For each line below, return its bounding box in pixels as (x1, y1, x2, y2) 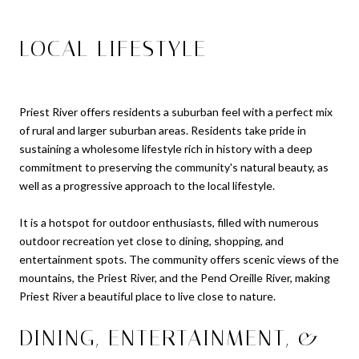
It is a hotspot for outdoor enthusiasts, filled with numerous (19, 216, 319, 230)
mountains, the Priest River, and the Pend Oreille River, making (19, 271, 330, 285)
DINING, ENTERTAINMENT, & (19, 325, 321, 352)
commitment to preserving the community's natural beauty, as (19, 160, 329, 175)
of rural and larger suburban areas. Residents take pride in (19, 123, 306, 138)
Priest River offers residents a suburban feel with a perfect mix (19, 105, 333, 119)
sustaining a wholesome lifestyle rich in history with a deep (19, 142, 313, 156)
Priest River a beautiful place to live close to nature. (19, 289, 276, 304)
